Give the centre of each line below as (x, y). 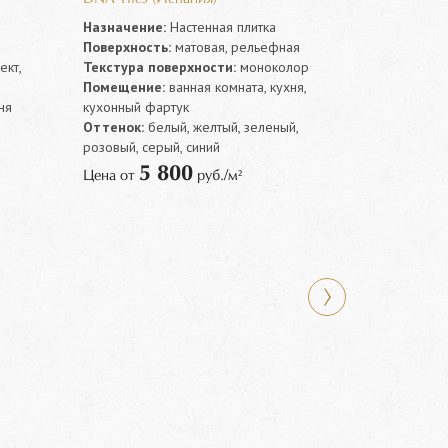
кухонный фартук (136, 107)
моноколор (273, 67)
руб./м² (218, 176)
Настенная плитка (221, 27)
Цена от (111, 176)
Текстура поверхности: (160, 67)
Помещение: (124, 87)
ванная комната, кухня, (236, 87)
